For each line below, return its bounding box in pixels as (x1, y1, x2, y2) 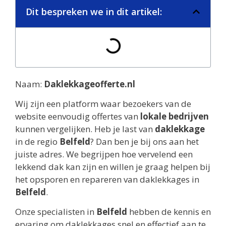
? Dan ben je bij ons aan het (90, 136, 199, 148)
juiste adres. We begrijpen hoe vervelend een (15, 148, 193, 160)
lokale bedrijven (140, 110, 209, 123)
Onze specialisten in (15, 206, 96, 218)
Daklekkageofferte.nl (44, 78, 135, 90)
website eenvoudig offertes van (15, 110, 140, 123)
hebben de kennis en (127, 206, 211, 218)
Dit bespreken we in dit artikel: (26, 5, 162, 18)
